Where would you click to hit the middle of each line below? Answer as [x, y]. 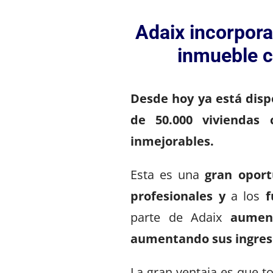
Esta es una [168, 174]
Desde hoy [162, 98]
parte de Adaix [180, 217]
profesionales [172, 196]
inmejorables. [172, 141]
